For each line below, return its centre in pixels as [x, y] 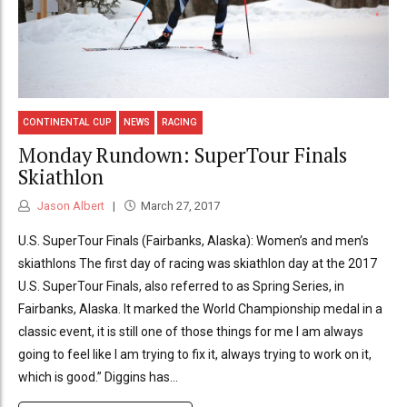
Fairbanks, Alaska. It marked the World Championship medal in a [200, 309]
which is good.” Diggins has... [98, 377]
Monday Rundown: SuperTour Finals [183, 154]
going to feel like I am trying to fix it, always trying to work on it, [195, 355]
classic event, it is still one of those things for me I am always [191, 332]
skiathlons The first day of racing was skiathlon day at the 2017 [198, 264]
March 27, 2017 [180, 206]
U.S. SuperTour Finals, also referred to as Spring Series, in [181, 287]
